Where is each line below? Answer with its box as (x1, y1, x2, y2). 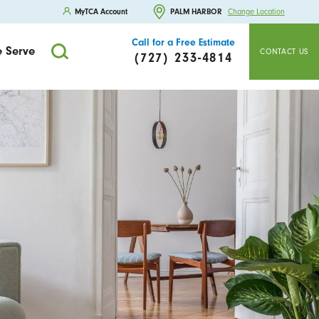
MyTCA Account (75, 6, 128, 16)
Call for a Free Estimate (131, 37, 235, 48)
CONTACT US (260, 46, 309, 56)
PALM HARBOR (170, 6, 223, 16)
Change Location (227, 7, 285, 17)
